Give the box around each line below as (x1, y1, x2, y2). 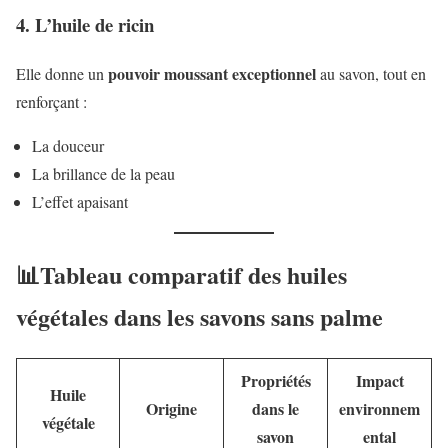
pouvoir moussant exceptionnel (108, 61, 316, 85)
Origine (146, 396, 197, 420)
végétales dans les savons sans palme (16, 298, 383, 334)
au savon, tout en (316, 62, 426, 84)
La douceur (32, 134, 104, 156)
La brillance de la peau (32, 162, 175, 184)
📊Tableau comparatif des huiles (16, 256, 347, 292)
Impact (355, 368, 404, 392)
